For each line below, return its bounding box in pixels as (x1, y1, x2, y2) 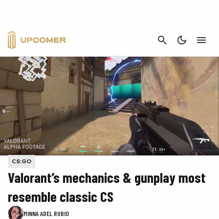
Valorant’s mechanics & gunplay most (8, 168, 206, 186)
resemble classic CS (8, 187, 113, 205)
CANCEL (186, 34, 211, 44)
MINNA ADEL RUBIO (23, 209, 69, 218)
